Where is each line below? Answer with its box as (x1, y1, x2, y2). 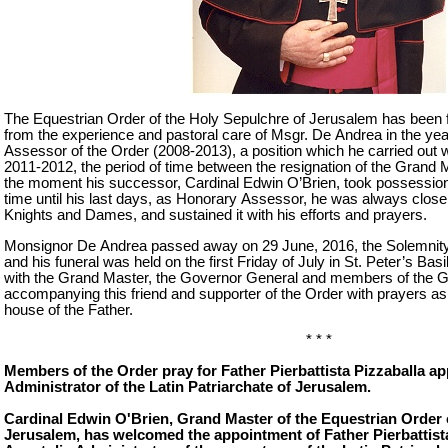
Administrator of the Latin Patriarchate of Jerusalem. (4, 378, 371, 395)
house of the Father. (4, 301, 133, 318)
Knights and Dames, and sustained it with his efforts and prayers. (4, 206, 427, 223)
